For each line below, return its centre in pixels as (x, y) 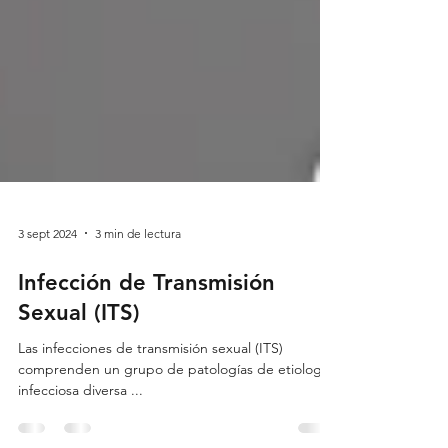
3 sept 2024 (47, 305)
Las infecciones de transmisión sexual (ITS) (150, 420)
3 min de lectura (138, 305)
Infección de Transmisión (146, 354)
